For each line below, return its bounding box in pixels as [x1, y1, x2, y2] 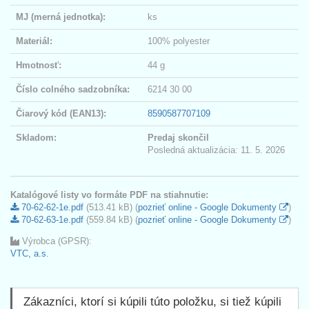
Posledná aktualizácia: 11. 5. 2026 [148, 144, 285, 155]
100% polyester [148, 35, 210, 46]
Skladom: [16, 132, 57, 143]
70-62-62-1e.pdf [19, 201, 83, 212]
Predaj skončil [148, 132, 209, 143]
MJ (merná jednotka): [16, 11, 106, 22]
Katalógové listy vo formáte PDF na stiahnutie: [10, 189, 208, 200]
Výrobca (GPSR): [19, 235, 92, 246]
